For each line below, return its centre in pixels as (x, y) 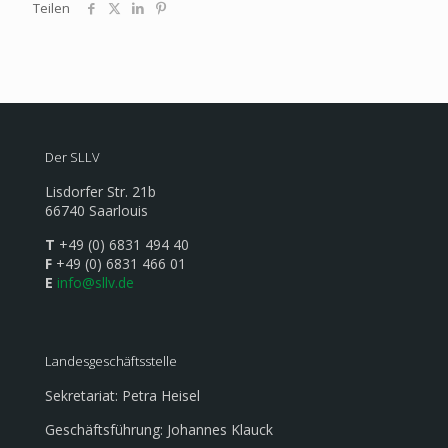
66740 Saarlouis (96, 211)
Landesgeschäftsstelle (111, 361)
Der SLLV (72, 157)
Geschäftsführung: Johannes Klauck (159, 430)
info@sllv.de (95, 283)
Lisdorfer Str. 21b (100, 192)
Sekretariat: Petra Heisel (122, 396)
